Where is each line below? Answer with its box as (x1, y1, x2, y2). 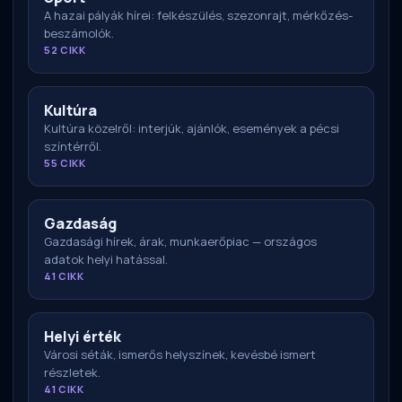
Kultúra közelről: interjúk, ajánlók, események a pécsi (44, 120, 339, 137)
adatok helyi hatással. (44, 251, 168, 268)
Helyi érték (44, 327, 121, 347)
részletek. (44, 364, 100, 381)
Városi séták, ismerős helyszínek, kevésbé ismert (44, 346, 316, 363)
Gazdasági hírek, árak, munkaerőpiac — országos (44, 233, 317, 250)
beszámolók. (44, 25, 114, 42)
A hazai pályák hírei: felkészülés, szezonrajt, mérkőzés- (44, 7, 353, 24)
